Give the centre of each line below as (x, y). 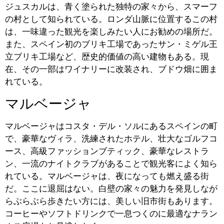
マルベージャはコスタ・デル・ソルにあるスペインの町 (111, 125)
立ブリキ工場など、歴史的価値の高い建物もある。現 (107, 56)
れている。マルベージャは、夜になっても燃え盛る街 (107, 175)
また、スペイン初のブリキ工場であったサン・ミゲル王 (111, 44)
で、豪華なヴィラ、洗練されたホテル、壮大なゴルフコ (111, 138)
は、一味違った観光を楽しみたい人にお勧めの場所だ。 (111, 31)
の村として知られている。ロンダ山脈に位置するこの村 (111, 19)
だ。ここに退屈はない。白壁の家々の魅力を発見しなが (111, 188)
